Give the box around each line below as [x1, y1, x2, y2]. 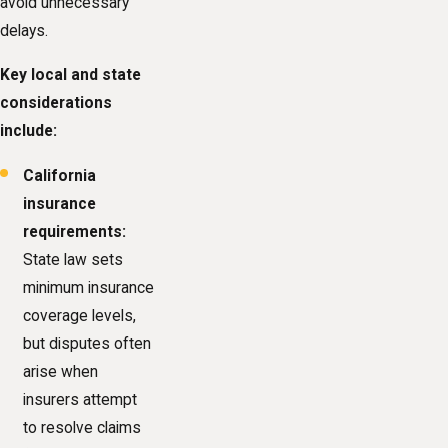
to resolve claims [23, 418, 142, 437]
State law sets [23, 250, 124, 269]
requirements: [23, 222, 127, 241]
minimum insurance [23, 278, 155, 297]
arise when [23, 362, 99, 381]
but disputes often [23, 334, 152, 353]
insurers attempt [23, 390, 138, 409]
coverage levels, [23, 306, 137, 325]
